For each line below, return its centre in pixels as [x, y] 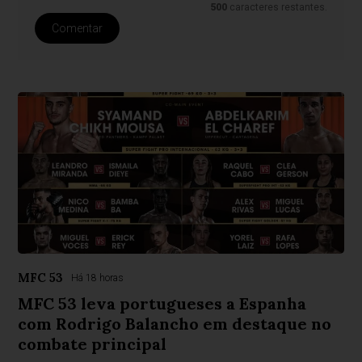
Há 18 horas [98, 278]
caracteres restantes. [278, 8]
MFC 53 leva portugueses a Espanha [162, 304]
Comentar [77, 29]
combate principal [93, 344]
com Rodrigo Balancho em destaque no [175, 324]
